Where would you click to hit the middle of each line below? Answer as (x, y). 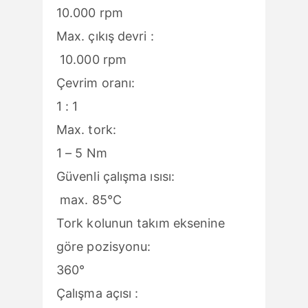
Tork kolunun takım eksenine (141, 223)
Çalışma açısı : (145, 293)
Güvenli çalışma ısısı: (142, 176)
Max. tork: (151, 129)
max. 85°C (89, 199)
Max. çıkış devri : (145, 36)
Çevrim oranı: (150, 82)
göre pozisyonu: (147, 246)
